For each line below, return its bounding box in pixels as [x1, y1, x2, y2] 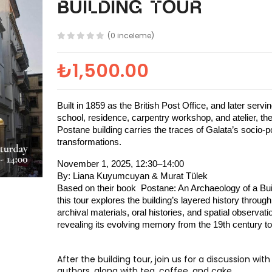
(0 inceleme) [107, 30, 154, 41]
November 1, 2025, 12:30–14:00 [56, 159, 184, 169]
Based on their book [56, 183, 138, 193]
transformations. [56, 137, 121, 147]
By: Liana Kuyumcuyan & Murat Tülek [56, 171, 208, 181]
